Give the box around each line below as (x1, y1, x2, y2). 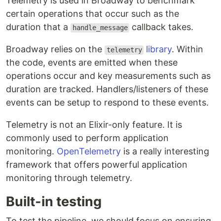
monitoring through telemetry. (6, 173, 132, 184)
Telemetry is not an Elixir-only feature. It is (6, 119, 182, 130)
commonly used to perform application (6, 133, 169, 144)
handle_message (72, 24, 128, 32)
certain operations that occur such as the (6, 8, 179, 19)
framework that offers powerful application (6, 159, 187, 170)
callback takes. (129, 22, 194, 33)
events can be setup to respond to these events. (6, 97, 209, 108)
